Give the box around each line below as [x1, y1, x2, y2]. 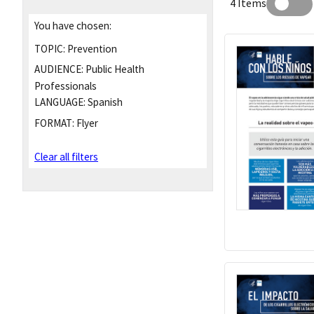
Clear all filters [34, 150, 98, 164]
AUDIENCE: [34, 62, 83, 76]
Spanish [86, 95, 123, 109]
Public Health [83, 62, 144, 76]
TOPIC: [34, 41, 65, 55]
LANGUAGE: [34, 95, 86, 109]
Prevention [65, 41, 117, 55]
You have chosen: [34, 18, 111, 32]
